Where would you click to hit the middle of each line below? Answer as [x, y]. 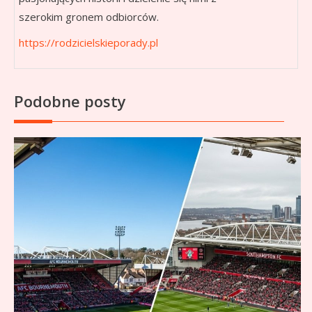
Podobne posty [70, 101]
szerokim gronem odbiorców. [89, 17]
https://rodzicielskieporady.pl [88, 43]
